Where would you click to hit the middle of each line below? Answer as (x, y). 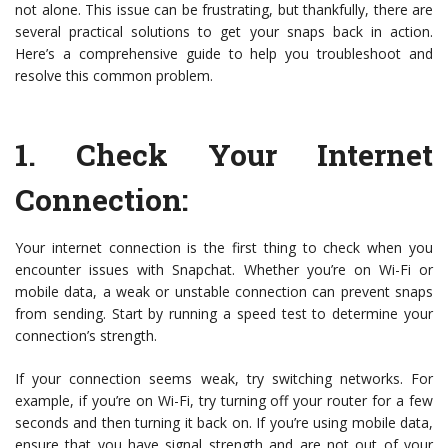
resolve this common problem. (114, 76)
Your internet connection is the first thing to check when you (224, 248)
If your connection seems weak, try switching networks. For (224, 379)
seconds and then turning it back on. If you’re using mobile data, (224, 423)
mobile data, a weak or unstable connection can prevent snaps (224, 292)
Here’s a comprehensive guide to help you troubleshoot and (224, 54)
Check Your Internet (254, 155)
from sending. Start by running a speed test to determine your (224, 314)
